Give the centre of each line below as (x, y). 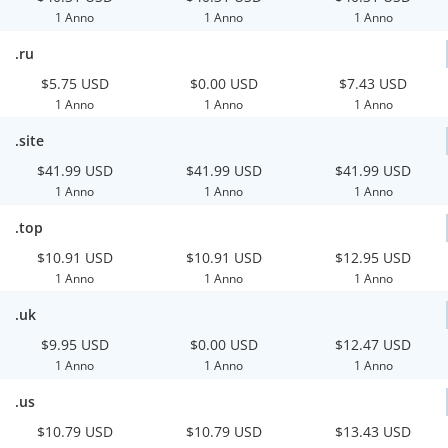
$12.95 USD (373, 257)
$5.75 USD (74, 83)
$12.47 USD (373, 344)
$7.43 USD (373, 83)
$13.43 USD (373, 431)
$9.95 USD (74, 344)
